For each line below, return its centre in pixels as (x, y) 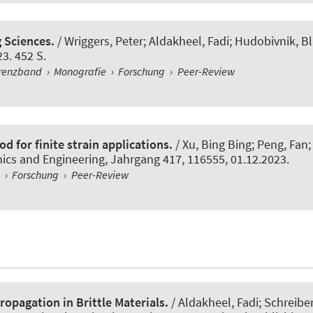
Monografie (80, 72)
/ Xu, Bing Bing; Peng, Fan (240, 145)
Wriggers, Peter (104, 41)
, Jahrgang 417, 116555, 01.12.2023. (197, 159)
